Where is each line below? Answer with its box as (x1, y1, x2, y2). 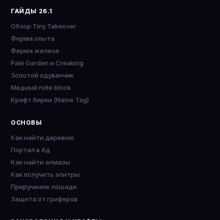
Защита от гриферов (11, 195, 78, 203)
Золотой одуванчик (11, 71, 74, 79)
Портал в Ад (11, 146, 50, 154)
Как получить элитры (11, 170, 80, 178)
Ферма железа (11, 47, 59, 55)
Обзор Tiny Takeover (11, 22, 76, 30)
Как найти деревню (11, 134, 74, 141)
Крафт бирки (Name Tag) (11, 96, 89, 104)
